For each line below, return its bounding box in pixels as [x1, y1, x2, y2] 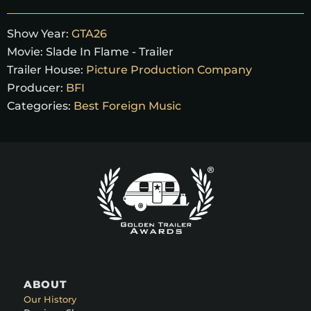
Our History [24, 293, 76, 305]
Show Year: [7, 26, 69, 40]
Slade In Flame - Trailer [46, 44, 174, 58]
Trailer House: [7, 62, 83, 76]
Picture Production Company [86, 62, 252, 76]
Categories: [7, 99, 71, 112]
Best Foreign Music [74, 99, 181, 112]
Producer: [7, 81, 63, 94]
